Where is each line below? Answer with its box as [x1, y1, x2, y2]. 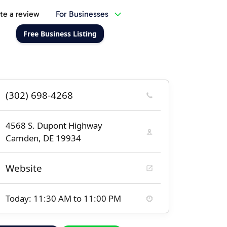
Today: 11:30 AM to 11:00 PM [6, 193, 121, 204]
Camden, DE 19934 [6, 132, 81, 144]
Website [6, 162, 42, 175]
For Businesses [55, 9, 108, 19]
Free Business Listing [23, 29, 97, 39]
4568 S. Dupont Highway [6, 120, 102, 131]
